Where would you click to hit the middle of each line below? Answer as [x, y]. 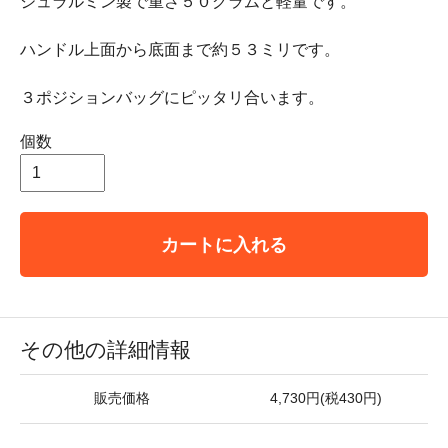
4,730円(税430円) [326, 398]
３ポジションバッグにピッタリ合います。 [172, 97]
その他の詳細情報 [105, 349]
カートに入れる [224, 244]
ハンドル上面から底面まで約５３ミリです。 [180, 49]
